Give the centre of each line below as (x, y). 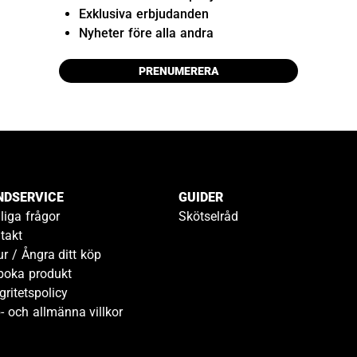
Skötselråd (208, 217)
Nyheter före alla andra (146, 33)
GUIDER (201, 198)
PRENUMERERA (178, 71)
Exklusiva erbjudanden (143, 14)
